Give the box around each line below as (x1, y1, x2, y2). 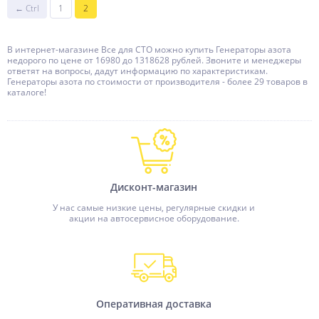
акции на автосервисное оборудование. (68, 212, 239, 224)
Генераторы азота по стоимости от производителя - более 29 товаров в (7, 75, 308, 88)
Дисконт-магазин (110, 180, 197, 194)
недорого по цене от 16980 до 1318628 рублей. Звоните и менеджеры (7, 54, 301, 66)
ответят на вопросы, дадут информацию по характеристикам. (7, 65, 268, 77)
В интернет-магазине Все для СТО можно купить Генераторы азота (7, 43, 291, 56)
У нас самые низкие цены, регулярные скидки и (53, 202, 255, 214)
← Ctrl (15, 2, 39, 14)
